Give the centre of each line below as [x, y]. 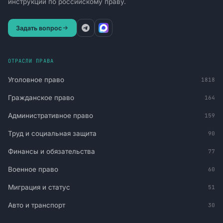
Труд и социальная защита [52, 133]
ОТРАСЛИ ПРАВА [31, 61]
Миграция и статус [39, 187]
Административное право [51, 115]
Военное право [33, 169]
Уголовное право [36, 80]
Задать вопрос [39, 28]
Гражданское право [41, 98]
